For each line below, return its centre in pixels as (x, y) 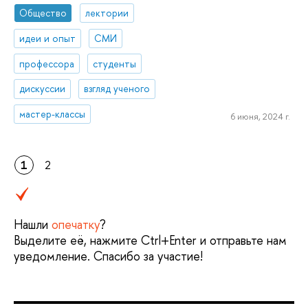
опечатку (76, 225)
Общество (43, 12)
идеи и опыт (48, 38)
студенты (115, 63)
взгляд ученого (117, 89)
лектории (107, 12)
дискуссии (43, 89)
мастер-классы (53, 114)
